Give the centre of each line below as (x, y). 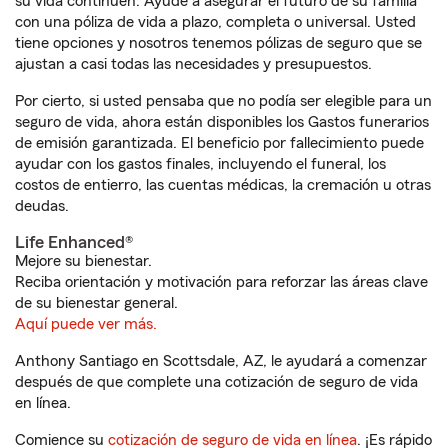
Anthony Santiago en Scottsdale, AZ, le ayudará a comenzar (221, 361)
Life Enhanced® (74, 242)
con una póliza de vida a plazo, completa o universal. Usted (215, 22)
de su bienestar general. (96, 303)
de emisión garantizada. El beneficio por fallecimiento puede (219, 143)
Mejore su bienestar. (83, 261)
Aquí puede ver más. (86, 324)
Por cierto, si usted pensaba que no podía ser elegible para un (223, 101)
